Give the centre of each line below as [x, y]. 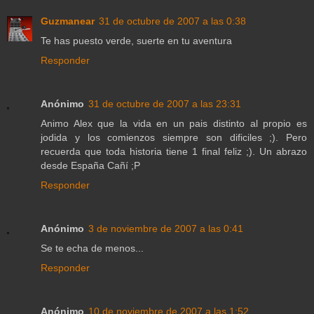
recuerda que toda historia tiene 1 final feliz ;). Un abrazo [174, 152]
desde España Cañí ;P [90, 166]
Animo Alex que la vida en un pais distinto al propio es [174, 124]
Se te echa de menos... [92, 248]
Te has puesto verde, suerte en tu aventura [136, 41]
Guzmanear [68, 21]
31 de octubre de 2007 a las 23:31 [165, 104]
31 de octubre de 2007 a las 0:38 [172, 21]
